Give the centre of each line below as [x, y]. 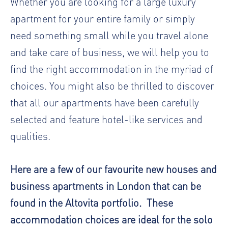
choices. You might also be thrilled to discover [112, 85]
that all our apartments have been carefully [105, 102]
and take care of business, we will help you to [110, 51]
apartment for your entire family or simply [103, 18]
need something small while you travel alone [109, 35]
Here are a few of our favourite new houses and [113, 168]
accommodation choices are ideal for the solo [111, 219]
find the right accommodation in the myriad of [112, 68]
